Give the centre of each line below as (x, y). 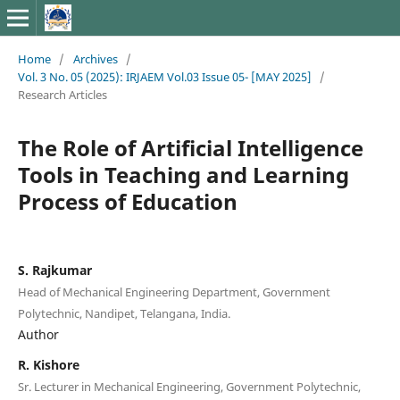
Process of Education (127, 201)
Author (38, 334)
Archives (95, 58)
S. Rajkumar (54, 270)
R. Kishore (48, 364)
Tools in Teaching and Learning (183, 174)
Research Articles (62, 94)
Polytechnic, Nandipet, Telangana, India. (124, 313)
